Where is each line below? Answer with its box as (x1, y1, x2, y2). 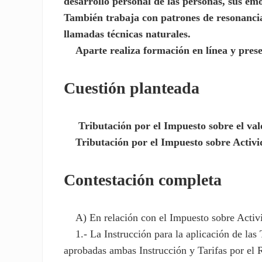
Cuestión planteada (64, 78, 200, 97)
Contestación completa (64, 171, 222, 189)
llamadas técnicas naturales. (64, 27, 191, 40)
